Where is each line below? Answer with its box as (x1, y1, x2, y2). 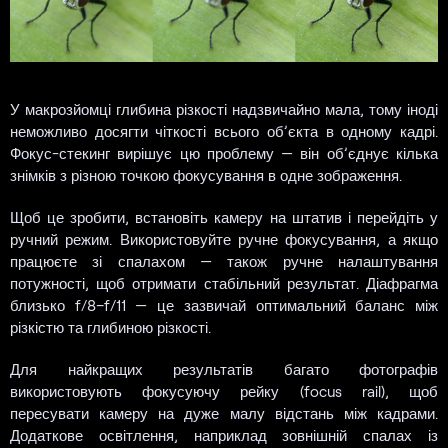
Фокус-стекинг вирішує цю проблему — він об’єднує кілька (10, 144, 438, 163)
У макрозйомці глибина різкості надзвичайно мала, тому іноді (10, 100, 438, 119)
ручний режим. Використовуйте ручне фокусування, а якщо (10, 230, 438, 249)
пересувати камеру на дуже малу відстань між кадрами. (10, 404, 438, 423)
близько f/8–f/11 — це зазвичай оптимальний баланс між (10, 296, 438, 315)
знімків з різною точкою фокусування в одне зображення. (10, 166, 402, 185)
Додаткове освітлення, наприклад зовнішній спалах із (10, 426, 438, 445)
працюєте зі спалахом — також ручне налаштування (10, 252, 438, 271)
